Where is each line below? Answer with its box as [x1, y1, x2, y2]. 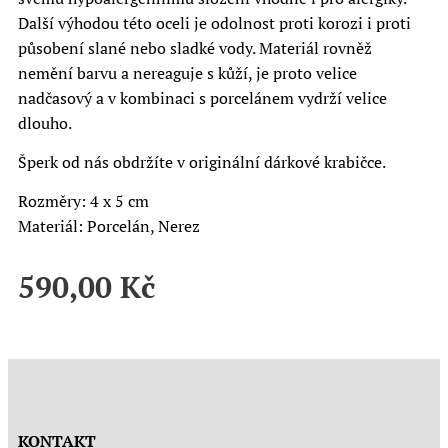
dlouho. [18, 112, 72, 134]
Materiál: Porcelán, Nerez [18, 215, 200, 237]
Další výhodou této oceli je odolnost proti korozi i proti [18, 12, 411, 34]
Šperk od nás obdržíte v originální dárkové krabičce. [18, 151, 386, 173]
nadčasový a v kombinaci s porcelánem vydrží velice [18, 87, 387, 109]
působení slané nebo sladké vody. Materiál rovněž [18, 37, 372, 59]
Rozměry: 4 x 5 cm [18, 190, 149, 212]
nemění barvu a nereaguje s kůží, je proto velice [18, 62, 357, 84]
